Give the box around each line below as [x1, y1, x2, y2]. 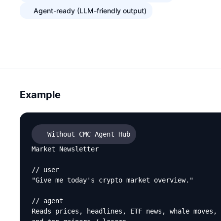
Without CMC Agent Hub [47, 130, 130, 138]
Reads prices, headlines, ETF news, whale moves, [32, 207, 217, 215]
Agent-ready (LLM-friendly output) [34, 6, 147, 15]
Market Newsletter [32, 145, 99, 153]
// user [32, 166, 59, 174]
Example [20, 89, 61, 101]
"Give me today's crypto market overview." [32, 176, 193, 184]
